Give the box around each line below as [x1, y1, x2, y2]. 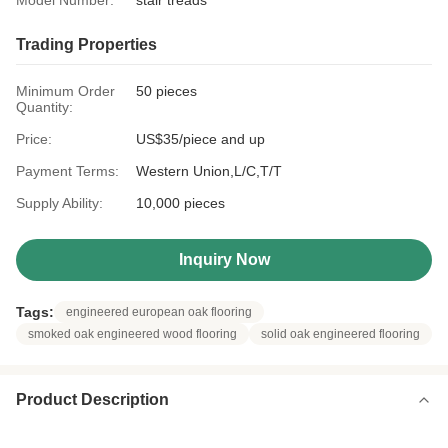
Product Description [16, 391, 169, 408]
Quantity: [16, 99, 73, 115]
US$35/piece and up [136, 131, 265, 147]
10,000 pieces [136, 195, 225, 211]
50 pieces [136, 83, 197, 99]
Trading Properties [16, 36, 157, 53]
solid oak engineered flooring [261, 327, 420, 341]
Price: [16, 131, 52, 147]
